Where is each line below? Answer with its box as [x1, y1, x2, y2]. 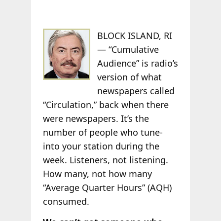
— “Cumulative [97, 43, 159, 56]
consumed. [42, 195, 89, 208]
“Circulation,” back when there [42, 99, 169, 111]
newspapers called [97, 85, 175, 97]
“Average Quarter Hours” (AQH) [42, 182, 172, 194]
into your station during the [42, 140, 159, 152]
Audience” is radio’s [97, 57, 179, 70]
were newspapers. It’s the [42, 112, 149, 125]
